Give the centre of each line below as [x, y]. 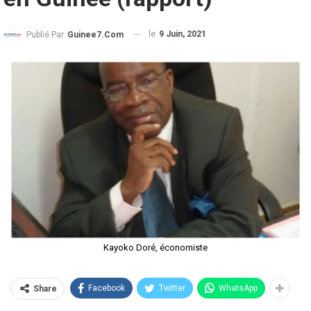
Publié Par [46, 34]
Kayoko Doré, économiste [155, 247]
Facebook [107, 288]
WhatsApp [238, 288]
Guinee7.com [95, 34]
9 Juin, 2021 [183, 34]
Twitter [172, 288]
